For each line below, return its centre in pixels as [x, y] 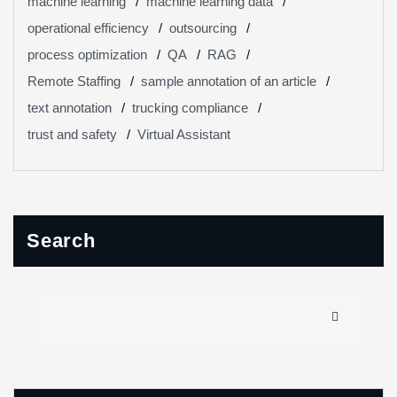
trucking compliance [190, 108]
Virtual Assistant [184, 134]
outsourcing [203, 28]
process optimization [87, 54]
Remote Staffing [74, 81]
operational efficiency [88, 28]
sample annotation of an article [229, 81]
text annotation [70, 108]
